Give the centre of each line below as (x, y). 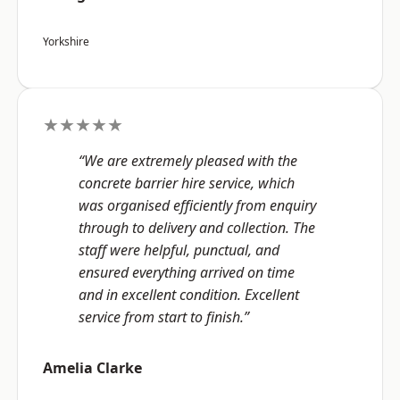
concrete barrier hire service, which (187, 183)
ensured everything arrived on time (187, 273)
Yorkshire (66, 42)
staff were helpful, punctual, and (179, 250)
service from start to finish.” (164, 317)
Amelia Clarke (92, 368)
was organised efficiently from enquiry (197, 206)
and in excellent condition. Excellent (189, 295)
